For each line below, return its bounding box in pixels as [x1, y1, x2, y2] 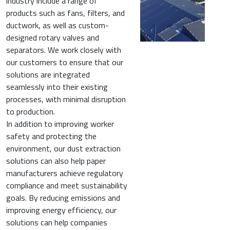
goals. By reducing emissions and [6, 191, 120, 204]
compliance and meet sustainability [6, 179, 127, 192]
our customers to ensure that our [6, 56, 123, 69]
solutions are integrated [6, 68, 90, 81]
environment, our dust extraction [6, 142, 121, 155]
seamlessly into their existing [6, 81, 108, 93]
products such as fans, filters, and [6, 7, 125, 20]
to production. [6, 105, 55, 118]
